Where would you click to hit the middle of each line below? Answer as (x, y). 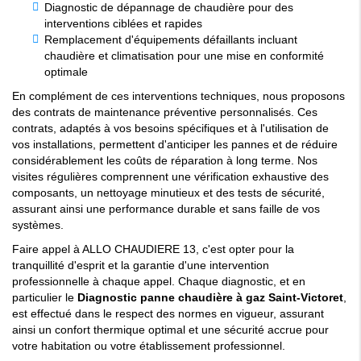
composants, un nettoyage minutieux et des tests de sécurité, (168, 193)
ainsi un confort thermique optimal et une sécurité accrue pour (170, 330)
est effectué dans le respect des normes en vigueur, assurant (168, 314)
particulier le (45, 298)
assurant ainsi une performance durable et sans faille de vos (166, 209)
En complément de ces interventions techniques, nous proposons (178, 96)
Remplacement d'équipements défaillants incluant (171, 40)
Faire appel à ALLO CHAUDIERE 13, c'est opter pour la (153, 249)
